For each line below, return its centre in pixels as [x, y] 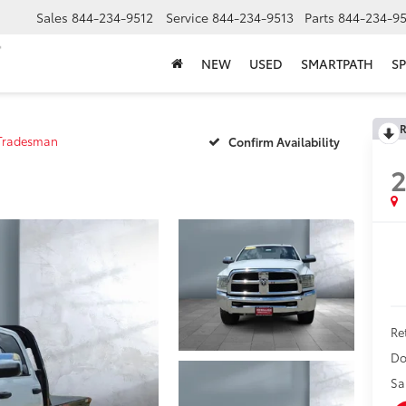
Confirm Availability [284, 141]
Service [187, 18]
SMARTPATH [337, 64]
